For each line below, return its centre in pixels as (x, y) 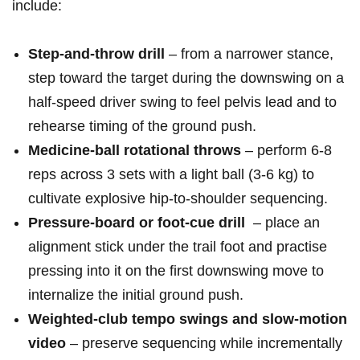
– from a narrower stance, (249, 54)
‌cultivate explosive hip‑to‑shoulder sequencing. (178, 199)
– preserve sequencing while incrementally (204, 344)
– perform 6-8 (286, 151)
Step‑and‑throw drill (96, 54)
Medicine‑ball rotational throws (135, 151)
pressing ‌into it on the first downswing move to (176, 271)
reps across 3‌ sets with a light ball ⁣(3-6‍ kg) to (171, 175)
